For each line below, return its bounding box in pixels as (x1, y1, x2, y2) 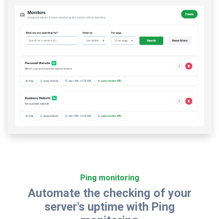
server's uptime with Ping (44, 199, 175, 214)
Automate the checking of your (27, 186, 192, 200)
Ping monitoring (80, 173, 139, 182)
